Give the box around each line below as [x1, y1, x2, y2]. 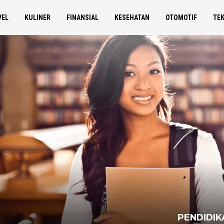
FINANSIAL [66, 13, 98, 21]
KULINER [24, 13, 50, 21]
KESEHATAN [114, 13, 149, 21]
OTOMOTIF [165, 13, 197, 21]
